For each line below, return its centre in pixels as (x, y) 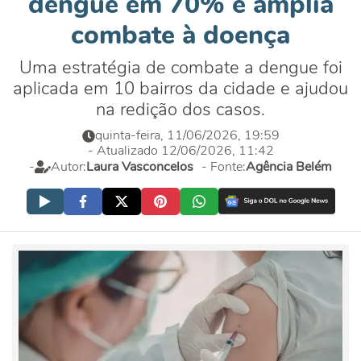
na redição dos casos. (180, 110)
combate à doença (180, 35)
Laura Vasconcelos (140, 167)
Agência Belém (289, 167)
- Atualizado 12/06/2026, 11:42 (180, 151)
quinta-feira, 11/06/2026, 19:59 (187, 135)
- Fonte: (224, 167)
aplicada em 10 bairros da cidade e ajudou (180, 89)
